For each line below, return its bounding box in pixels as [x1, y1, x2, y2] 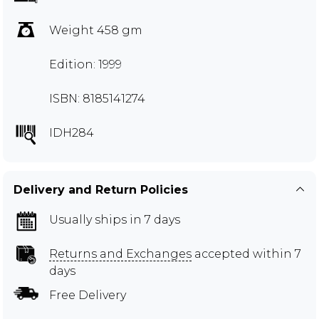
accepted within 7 [192, 247, 301, 261]
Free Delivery [49, 288, 126, 302]
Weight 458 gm [49, 23, 142, 37]
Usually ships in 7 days [49, 213, 180, 226]
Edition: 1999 [49, 58, 122, 71]
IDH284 [49, 126, 94, 140]
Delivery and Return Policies [14, 183, 188, 197]
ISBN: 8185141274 [49, 92, 145, 105]
